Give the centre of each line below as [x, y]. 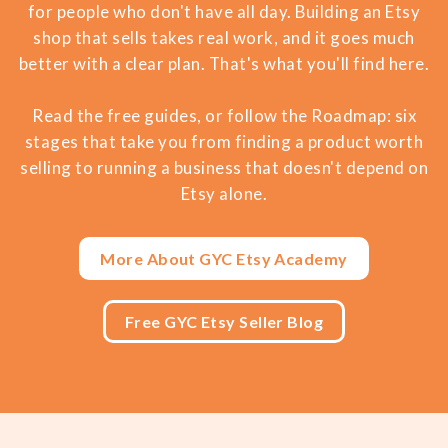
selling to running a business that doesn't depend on [224, 167]
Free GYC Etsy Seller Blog [224, 321]
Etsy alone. [224, 193]
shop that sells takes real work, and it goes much [224, 37]
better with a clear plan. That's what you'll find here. [224, 63]
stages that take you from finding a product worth [224, 141]
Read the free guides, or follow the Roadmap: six [224, 115]
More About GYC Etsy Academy [224, 258]
